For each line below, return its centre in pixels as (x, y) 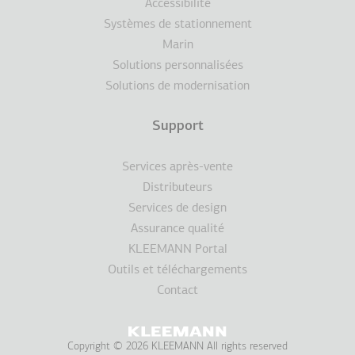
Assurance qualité (177, 229)
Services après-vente (177, 168)
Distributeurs (177, 188)
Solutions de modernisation (177, 87)
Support (177, 127)
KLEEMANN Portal (177, 250)
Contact (177, 291)
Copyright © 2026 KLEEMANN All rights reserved (177, 347)
